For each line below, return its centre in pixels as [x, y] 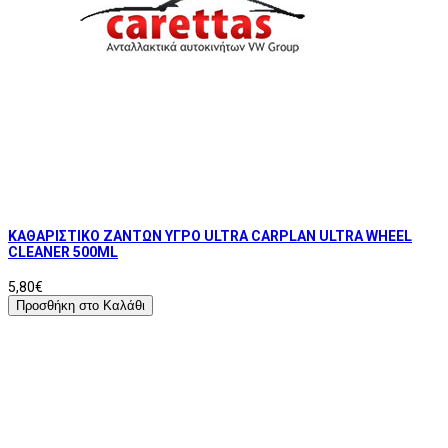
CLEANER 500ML [63, 252]
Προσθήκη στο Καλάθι [80, 305]
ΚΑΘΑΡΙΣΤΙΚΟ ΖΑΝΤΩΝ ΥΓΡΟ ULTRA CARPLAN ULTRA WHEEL [210, 236]
